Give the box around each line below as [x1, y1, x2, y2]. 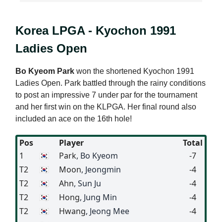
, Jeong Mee [86, 205, 129, 217]
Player [59, 137, 84, 148]
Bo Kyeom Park [15, 66, 74, 75]
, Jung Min [80, 191, 117, 203]
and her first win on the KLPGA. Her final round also [15, 102, 196, 111]
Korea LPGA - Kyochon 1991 [15, 23, 176, 37]
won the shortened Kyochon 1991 [74, 66, 194, 75]
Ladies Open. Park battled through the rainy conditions [15, 78, 206, 87]
